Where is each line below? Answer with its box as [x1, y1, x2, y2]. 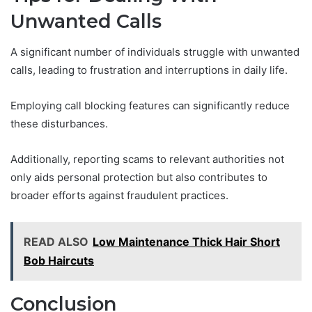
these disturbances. [10, 117, 108, 131]
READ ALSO [24, 235, 88, 249]
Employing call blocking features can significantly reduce [10, 99, 290, 113]
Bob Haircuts [24, 253, 94, 268]
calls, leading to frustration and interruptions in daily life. [10, 63, 288, 77]
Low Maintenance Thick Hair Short [93, 235, 280, 249]
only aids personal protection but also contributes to [10, 171, 267, 185]
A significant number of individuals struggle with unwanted [10, 45, 299, 59]
